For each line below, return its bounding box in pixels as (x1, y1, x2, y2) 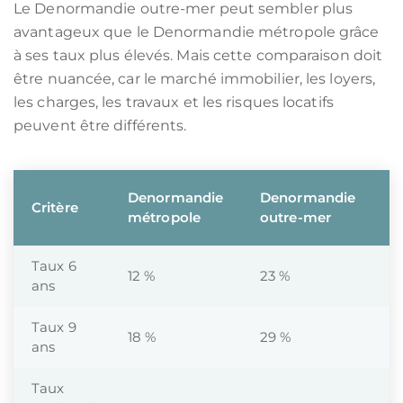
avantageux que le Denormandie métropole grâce (13, 23, 380, 40)
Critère (31, 199, 78, 216)
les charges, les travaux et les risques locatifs (13, 94, 334, 111)
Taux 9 (31, 318, 76, 336)
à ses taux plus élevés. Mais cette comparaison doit (13, 47, 383, 64)
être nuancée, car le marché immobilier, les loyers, (13, 70, 376, 87)
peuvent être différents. (13, 117, 187, 134)
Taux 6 (31, 257, 76, 274)
